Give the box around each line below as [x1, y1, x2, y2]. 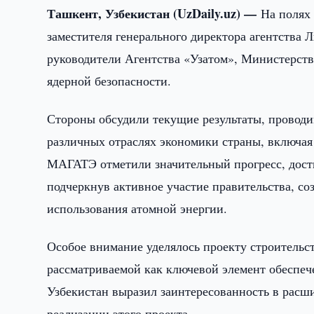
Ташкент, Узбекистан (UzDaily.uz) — [47, 4, 261, 22]
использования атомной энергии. [47, 200, 228, 217]
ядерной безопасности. [47, 72, 172, 89]
